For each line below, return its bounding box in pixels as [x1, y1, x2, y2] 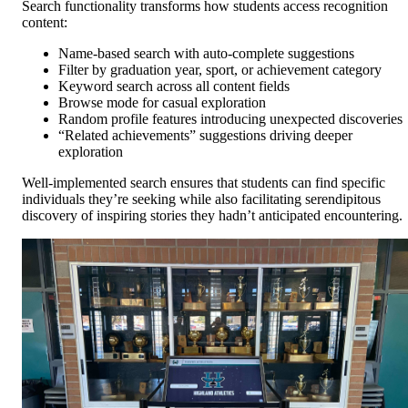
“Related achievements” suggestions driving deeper [58, 127, 352, 144]
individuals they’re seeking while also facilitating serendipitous [22, 191, 381, 208]
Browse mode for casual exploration [58, 95, 266, 111]
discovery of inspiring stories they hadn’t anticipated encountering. [22, 208, 403, 224]
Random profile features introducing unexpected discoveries [58, 111, 403, 127]
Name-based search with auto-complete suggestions [58, 46, 354, 62]
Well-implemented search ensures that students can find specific [22, 175, 385, 191]
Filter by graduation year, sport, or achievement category [58, 62, 382, 78]
